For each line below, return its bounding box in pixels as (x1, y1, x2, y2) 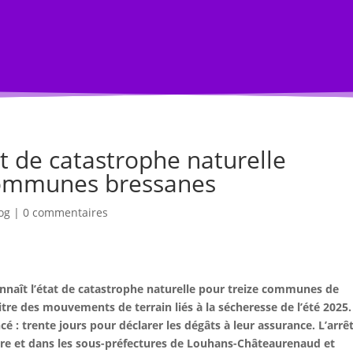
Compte (246, 43, 289, 58)
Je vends (170, 43, 214, 58)
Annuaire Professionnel (35, 43, 154, 58)
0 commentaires (23, 204, 109, 220)
